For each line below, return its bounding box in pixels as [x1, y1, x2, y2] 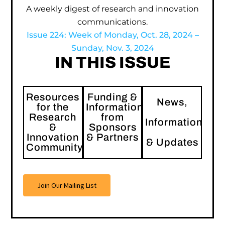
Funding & [87, 91, 138, 103]
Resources [26, 91, 80, 103]
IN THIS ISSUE [55, 54, 170, 72]
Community [26, 142, 83, 153]
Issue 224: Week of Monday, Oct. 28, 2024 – [26, 30, 199, 40]
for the [37, 101, 69, 113]
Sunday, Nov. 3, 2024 [71, 43, 154, 53]
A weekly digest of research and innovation [26, 4, 199, 14]
